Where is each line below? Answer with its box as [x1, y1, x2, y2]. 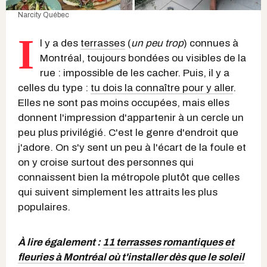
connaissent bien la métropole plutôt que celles [18, 171, 240, 183]
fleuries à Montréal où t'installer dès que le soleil [18, 251, 244, 263]
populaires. [18, 201, 70, 213]
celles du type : [18, 82, 91, 94]
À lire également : [18, 236, 103, 248]
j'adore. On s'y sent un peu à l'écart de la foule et [18, 141, 246, 153]
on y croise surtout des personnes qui [18, 156, 194, 168]
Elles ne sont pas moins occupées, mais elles [18, 97, 229, 108]
